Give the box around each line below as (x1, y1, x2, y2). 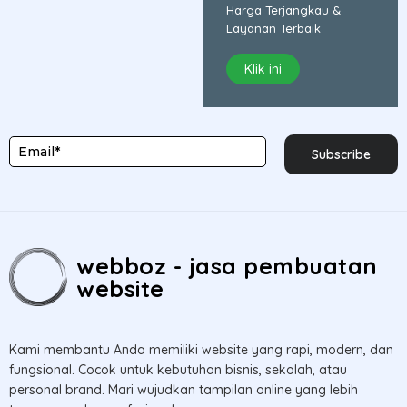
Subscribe (312, 145, 371, 163)
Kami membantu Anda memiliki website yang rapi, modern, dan (9, 341, 393, 358)
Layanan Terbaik (226, 20, 321, 35)
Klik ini (244, 60, 282, 77)
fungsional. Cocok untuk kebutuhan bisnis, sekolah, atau (9, 361, 347, 378)
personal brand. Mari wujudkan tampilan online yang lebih (9, 381, 358, 398)
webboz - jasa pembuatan (76, 251, 378, 280)
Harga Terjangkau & (226, 2, 341, 17)
